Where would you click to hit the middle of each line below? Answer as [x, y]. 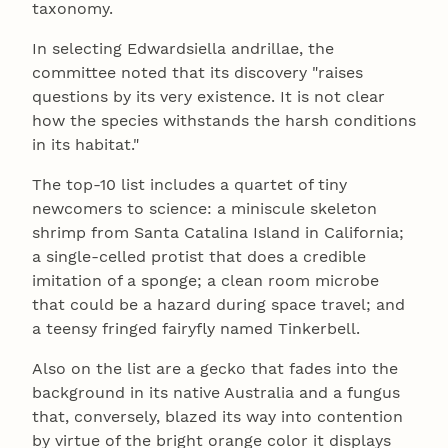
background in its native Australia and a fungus [216, 392]
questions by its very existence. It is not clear [208, 96]
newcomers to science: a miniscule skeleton [204, 208]
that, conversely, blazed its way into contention [217, 416]
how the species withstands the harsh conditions [224, 120]
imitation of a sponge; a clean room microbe [205, 280]
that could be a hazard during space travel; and [218, 304]
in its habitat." [85, 144]
